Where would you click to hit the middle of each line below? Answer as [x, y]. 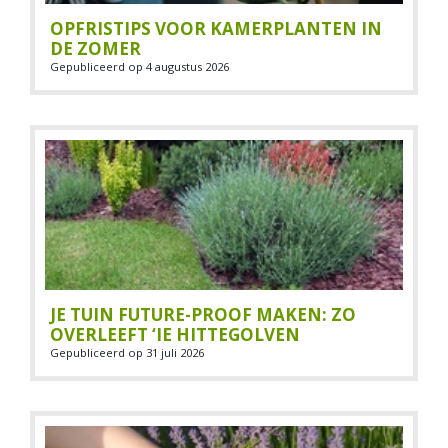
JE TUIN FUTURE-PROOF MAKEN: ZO [203, 314]
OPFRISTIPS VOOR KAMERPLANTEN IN [216, 28]
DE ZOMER [95, 48]
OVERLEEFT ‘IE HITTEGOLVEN [175, 334]
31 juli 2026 [175, 352]
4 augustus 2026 [187, 66]
